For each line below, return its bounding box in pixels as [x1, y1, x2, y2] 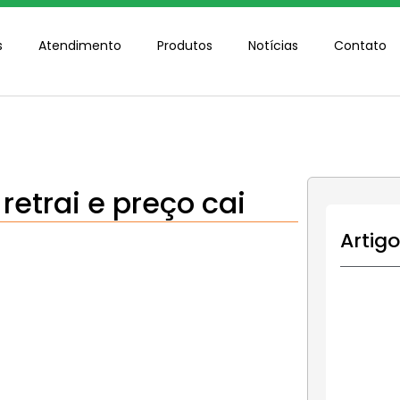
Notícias [248, 37, 299, 54]
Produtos [157, 37, 213, 54]
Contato [334, 37, 387, 54]
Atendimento [38, 37, 122, 54]
